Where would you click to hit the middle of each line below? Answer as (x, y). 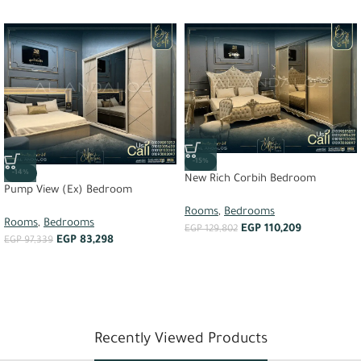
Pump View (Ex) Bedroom (68, 191)
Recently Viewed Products (180, 340)
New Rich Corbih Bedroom (250, 179)
